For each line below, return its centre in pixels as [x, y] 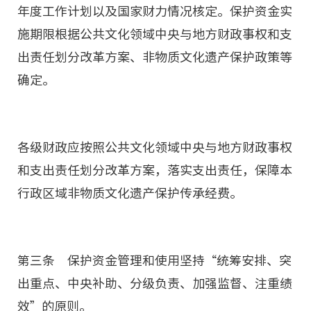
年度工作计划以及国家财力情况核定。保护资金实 [155, 11]
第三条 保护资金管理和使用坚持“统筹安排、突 [154, 260]
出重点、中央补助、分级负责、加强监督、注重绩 [155, 283]
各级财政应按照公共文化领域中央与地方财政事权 [155, 147]
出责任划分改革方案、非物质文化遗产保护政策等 [155, 57]
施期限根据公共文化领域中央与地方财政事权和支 [155, 34]
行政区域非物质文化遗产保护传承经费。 [130, 193]
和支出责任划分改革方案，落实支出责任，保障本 [155, 170]
